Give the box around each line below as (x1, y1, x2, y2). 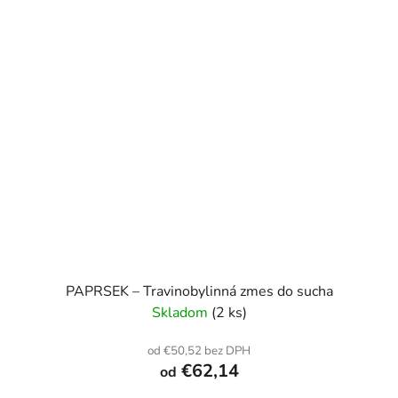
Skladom (151, 302, 211, 322)
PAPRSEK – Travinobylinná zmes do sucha (65, 281, 333, 301)
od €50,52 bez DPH (147, 342, 251, 359)
